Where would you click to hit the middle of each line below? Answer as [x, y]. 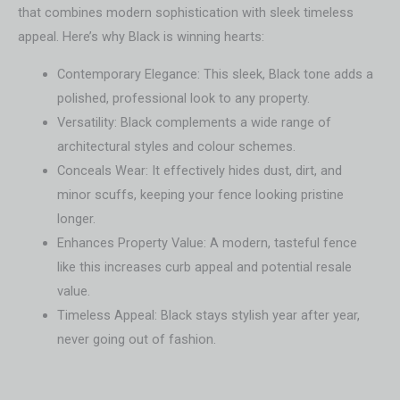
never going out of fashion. [136, 339]
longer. [76, 218]
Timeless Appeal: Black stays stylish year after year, [208, 315]
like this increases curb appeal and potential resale [204, 267]
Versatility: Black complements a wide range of [194, 122]
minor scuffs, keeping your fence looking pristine [200, 194]
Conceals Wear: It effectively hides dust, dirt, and [199, 170]
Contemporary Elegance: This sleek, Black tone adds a [215, 74]
